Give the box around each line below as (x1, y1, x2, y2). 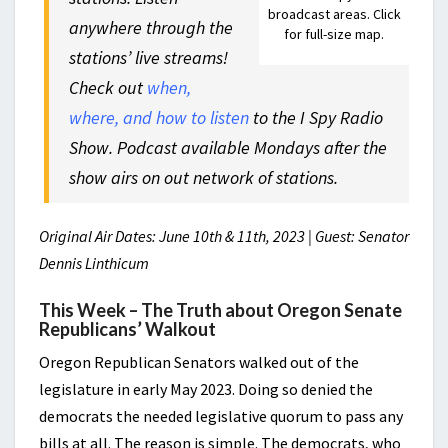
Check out (69, 76, 148, 99)
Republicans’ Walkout (39, 318, 216, 340)
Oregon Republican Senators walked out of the (39, 352, 359, 372)
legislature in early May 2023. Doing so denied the (39, 379, 373, 399)
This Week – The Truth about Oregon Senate (39, 299, 402, 321)
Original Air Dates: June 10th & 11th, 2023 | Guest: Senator (39, 226, 409, 246)
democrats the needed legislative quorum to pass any (39, 406, 403, 426)
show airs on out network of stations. (69, 166, 339, 189)
